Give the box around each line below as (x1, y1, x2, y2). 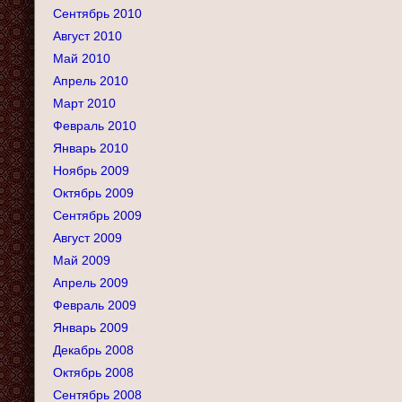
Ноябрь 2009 (53, 163, 129, 178)
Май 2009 (53, 253, 110, 267)
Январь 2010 (53, 141, 128, 155)
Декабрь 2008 (53, 343, 134, 357)
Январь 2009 (53, 320, 128, 335)
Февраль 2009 (53, 298, 136, 312)
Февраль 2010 (53, 118, 136, 133)
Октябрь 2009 (53, 186, 134, 200)
